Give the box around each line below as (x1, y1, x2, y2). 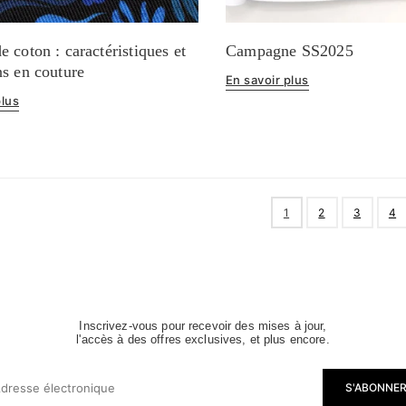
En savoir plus (225, 72, 309, 87)
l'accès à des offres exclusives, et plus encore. (76, 332, 330, 346)
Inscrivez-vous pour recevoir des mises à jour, (79, 318, 327, 333)
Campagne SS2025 (225, 41, 353, 60)
